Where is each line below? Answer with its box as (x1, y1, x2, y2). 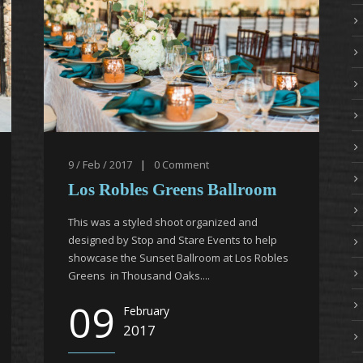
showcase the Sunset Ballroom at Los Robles (68, 250, 288, 265)
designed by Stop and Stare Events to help (68, 233, 277, 247)
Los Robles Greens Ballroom (68, 180, 277, 199)
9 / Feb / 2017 (68, 157, 132, 172)
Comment (162, 157, 209, 172)
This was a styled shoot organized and (68, 215, 258, 229)
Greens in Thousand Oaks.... (68, 268, 210, 283)
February (123, 303, 169, 318)
